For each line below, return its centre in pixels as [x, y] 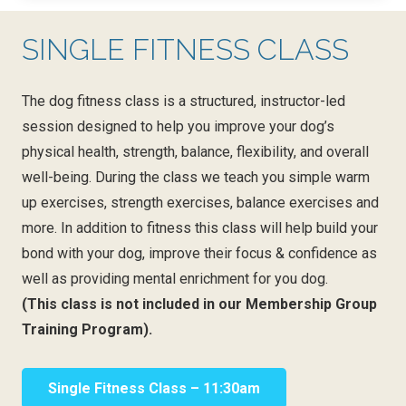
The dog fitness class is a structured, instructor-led [184, 101]
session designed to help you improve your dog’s [178, 126]
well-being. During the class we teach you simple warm [196, 177]
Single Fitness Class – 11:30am [154, 389]
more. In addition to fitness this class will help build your [200, 227]
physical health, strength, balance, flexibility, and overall [195, 151]
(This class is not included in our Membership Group [199, 304]
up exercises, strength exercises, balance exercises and [200, 202]
